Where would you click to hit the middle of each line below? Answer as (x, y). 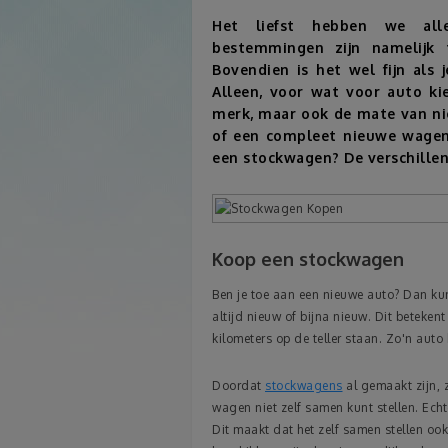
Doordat (238, 386)
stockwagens (304, 386)
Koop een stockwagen (308, 258)
